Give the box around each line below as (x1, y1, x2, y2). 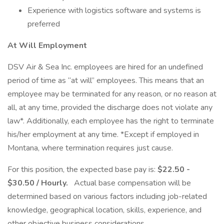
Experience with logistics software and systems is (27, 5, 201, 16)
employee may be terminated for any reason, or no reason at (7, 88, 216, 99)
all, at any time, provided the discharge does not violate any (7, 102, 212, 113)
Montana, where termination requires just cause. (7, 142, 173, 153)
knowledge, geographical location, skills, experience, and (7, 204, 201, 215)
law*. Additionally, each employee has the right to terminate (7, 115, 214, 126)
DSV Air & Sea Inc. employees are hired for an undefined (7, 61, 203, 72)
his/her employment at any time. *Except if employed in (7, 129, 199, 140)
